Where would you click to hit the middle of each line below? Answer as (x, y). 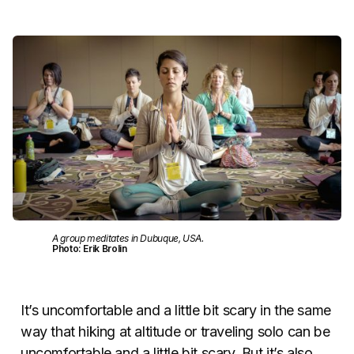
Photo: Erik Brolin (90, 248)
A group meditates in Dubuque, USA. (128, 238)
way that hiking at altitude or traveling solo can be (175, 331)
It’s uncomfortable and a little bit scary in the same (176, 310)
